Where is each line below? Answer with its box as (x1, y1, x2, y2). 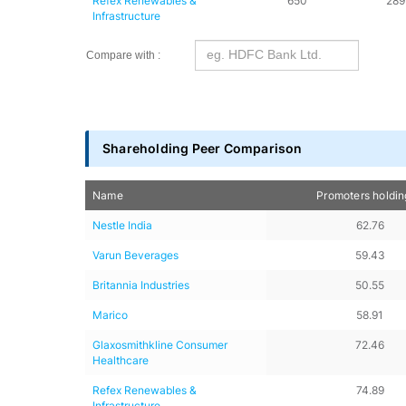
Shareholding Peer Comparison (102, 140, 303, 156)
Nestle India (92, 218, 153, 232)
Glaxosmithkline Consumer (92, 338, 228, 352)
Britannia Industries (92, 278, 190, 292)
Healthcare (92, 353, 150, 367)
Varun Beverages (92, 248, 179, 262)
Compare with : (86, 49, 161, 62)
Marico (92, 308, 129, 322)
